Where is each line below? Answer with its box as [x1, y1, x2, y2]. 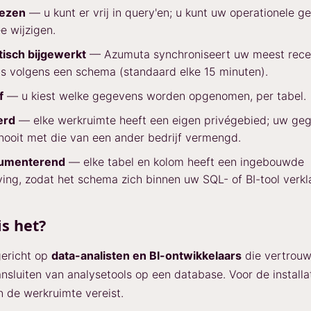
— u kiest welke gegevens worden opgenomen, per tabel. [3, 89, 306, 103]
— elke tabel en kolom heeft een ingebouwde [65, 155, 304, 169]
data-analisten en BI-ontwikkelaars [51, 249, 242, 262]
